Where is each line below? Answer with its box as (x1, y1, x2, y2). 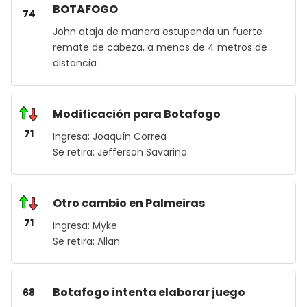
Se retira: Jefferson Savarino (53, 145, 187, 159)
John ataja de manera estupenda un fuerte (53, 25, 262, 38)
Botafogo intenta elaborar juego (53, 284, 245, 300)
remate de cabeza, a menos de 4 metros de (53, 40, 267, 54)
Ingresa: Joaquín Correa (53, 130, 169, 143)
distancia (53, 56, 97, 70)
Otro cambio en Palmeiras (53, 195, 205, 211)
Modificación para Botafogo (53, 106, 221, 122)
